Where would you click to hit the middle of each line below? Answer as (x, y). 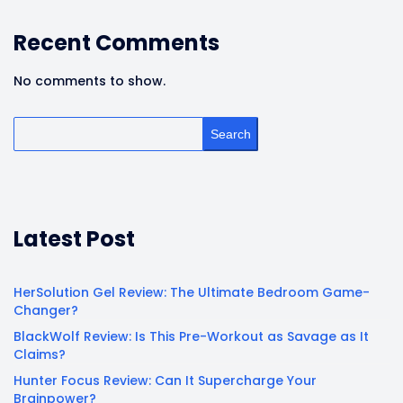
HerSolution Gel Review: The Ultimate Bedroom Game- (192, 292)
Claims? (40, 354)
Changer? (46, 310)
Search (230, 134)
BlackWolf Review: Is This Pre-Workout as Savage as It (191, 336)
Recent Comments (116, 42)
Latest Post (74, 238)
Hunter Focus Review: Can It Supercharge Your (165, 380)
